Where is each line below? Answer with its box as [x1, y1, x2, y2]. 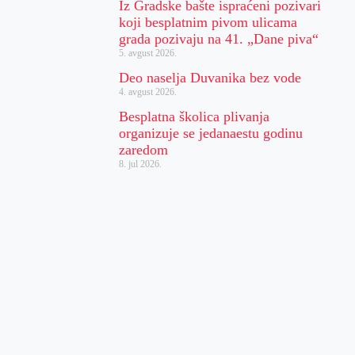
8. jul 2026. [119, 158, 162, 170]
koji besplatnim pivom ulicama [119, 13, 298, 30]
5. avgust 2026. [119, 47, 177, 59]
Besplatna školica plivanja [119, 108, 270, 124]
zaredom [119, 141, 169, 158]
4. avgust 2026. [119, 86, 177, 97]
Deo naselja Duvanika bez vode [119, 69, 302, 86]
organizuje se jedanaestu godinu [119, 124, 303, 141]
